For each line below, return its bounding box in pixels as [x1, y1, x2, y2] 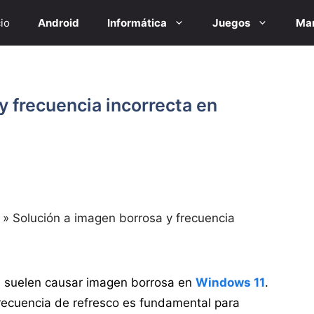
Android [38, 16, 79, 29]
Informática [107, 16, 167, 29]
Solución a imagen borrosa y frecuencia [13, 211, 235, 225]
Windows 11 [195, 275, 265, 289]
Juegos [212, 16, 250, 29]
